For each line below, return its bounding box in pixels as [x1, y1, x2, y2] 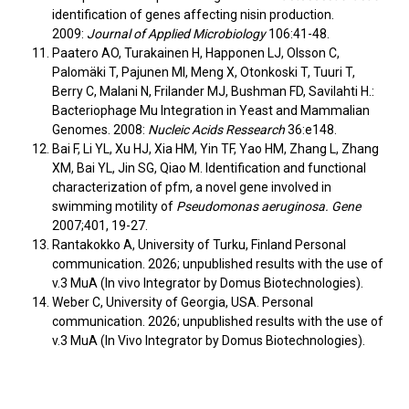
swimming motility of [51, 199, 176, 214]
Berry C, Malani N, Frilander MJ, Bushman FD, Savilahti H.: [51, 84, 374, 99]
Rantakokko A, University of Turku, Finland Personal [51, 237, 346, 252]
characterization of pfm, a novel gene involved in [51, 180, 331, 194]
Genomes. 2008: [51, 122, 148, 137]
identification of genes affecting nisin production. [51, 7, 334, 22]
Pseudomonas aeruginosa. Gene [175, 199, 361, 214]
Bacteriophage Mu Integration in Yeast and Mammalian [51, 103, 370, 118]
